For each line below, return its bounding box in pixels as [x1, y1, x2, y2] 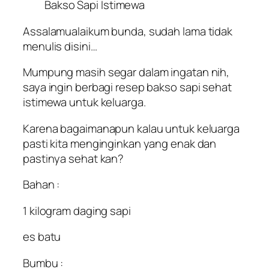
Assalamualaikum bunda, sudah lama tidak [23, 23, 233, 39]
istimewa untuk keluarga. [23, 94, 146, 110]
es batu [23, 229, 61, 245]
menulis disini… [23, 38, 97, 54]
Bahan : [23, 177, 60, 193]
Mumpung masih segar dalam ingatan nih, [23, 64, 230, 80]
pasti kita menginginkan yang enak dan [23, 135, 217, 151]
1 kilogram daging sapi [23, 202, 131, 219]
